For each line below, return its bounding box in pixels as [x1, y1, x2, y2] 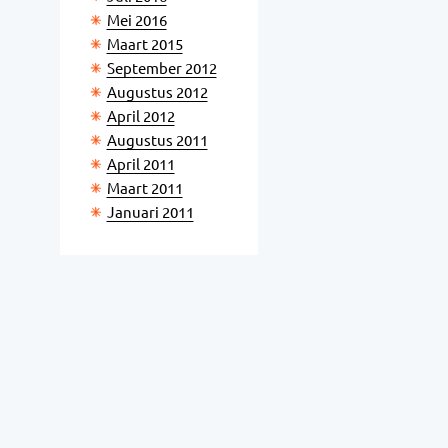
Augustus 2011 [106, 132, 208, 149]
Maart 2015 [106, 36, 183, 53]
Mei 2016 [106, 12, 167, 29]
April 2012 [106, 108, 175, 125]
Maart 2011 [106, 180, 183, 197]
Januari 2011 [106, 204, 194, 221]
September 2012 [106, 60, 217, 77]
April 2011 [106, 156, 175, 173]
